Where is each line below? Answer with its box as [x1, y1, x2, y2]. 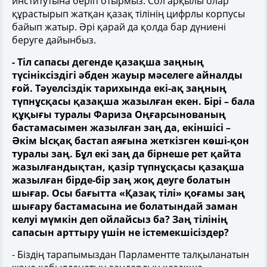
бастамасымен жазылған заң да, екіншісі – [12, 121, 231, 134]
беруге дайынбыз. [12, 33, 96, 46]
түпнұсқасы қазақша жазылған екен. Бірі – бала [12, 95, 255, 108]
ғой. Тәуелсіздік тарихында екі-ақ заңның [12, 82, 226, 95]
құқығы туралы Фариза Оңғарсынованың [12, 108, 226, 121]
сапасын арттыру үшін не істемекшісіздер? [12, 226, 229, 239]
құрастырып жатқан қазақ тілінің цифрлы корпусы [12, 7, 245, 20]
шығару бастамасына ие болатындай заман [12, 200, 238, 213]
